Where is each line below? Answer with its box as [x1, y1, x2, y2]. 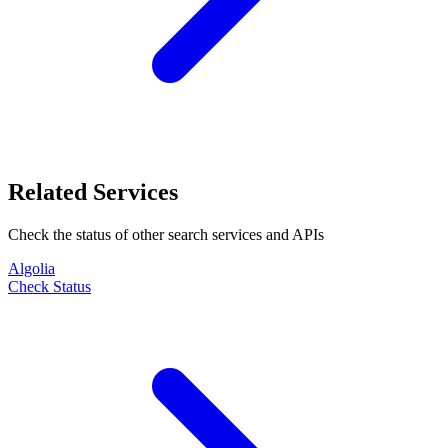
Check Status [8, 277, 91, 295]
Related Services [8, 178, 178, 205]
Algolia [8, 259, 55, 277]
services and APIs [208, 225, 324, 243]
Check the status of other [8, 225, 168, 243]
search [168, 225, 208, 243]
